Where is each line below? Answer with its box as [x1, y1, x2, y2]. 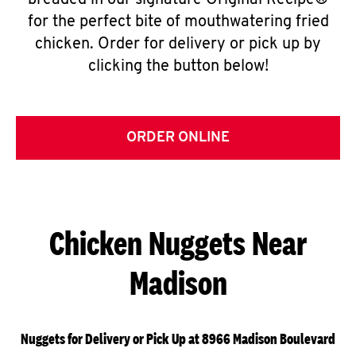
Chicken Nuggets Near [49, 223, 307, 262]
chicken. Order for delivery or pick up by [35, 37, 321, 52]
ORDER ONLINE [126, 130, 230, 145]
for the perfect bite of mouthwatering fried [27, 14, 329, 30]
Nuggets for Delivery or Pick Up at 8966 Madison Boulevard [21, 330, 335, 348]
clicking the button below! [87, 59, 269, 75]
